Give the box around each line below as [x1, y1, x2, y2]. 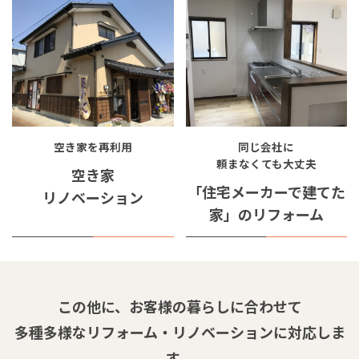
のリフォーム [237, 204, 324, 225]
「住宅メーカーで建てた [187, 181, 345, 203]
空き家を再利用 [53, 139, 132, 155]
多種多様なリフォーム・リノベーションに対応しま [14, 321, 345, 343]
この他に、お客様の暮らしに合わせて [57, 296, 302, 317]
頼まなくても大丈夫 [216, 155, 317, 172]
